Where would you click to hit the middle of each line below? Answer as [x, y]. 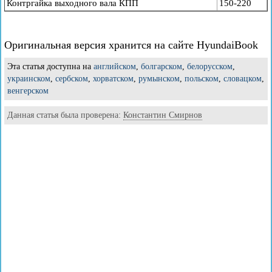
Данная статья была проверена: [65, 115]
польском [202, 79]
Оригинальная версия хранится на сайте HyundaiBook [131, 45]
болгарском [161, 66]
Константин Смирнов [163, 115]
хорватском [113, 79]
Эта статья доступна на [50, 66]
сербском [72, 79]
